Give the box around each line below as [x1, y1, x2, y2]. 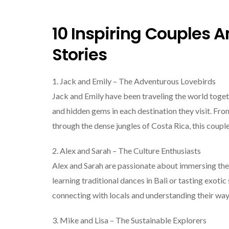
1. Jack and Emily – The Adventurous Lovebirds [52, 76, 216, 86]
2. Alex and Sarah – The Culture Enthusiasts [52, 145, 201, 155]
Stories [52, 43, 107, 66]
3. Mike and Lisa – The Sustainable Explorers [52, 215, 207, 225]
